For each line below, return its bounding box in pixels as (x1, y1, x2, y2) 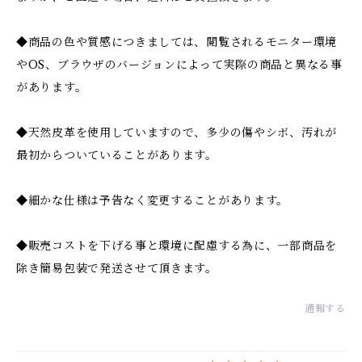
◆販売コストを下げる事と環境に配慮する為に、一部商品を (16, 238, 337, 253)
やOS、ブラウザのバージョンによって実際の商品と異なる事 (16, 57, 343, 72)
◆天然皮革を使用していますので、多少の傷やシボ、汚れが (16, 125, 337, 140)
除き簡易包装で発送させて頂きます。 (16, 261, 217, 276)
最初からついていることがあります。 (16, 148, 217, 162)
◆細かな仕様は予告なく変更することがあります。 (16, 193, 289, 208)
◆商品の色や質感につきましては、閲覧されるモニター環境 (16, 35, 337, 49)
